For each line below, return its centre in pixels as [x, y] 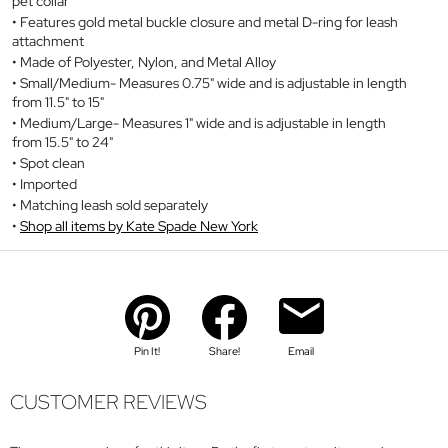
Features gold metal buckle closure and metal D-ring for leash [209, 21]
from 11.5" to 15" [58, 101]
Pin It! [147, 351]
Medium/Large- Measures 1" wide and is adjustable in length [203, 122]
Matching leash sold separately [114, 204]
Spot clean [52, 162]
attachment [48, 40]
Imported [48, 183]
